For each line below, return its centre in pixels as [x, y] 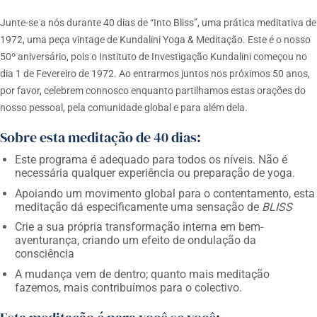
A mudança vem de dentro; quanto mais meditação [142, 274]
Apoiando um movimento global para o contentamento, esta [165, 193]
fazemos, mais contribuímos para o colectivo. [128, 287]
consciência [44, 254]
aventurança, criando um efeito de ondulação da [135, 241]
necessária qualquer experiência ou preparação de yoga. [155, 173]
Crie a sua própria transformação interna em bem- [139, 227]
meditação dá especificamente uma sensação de [138, 207]
